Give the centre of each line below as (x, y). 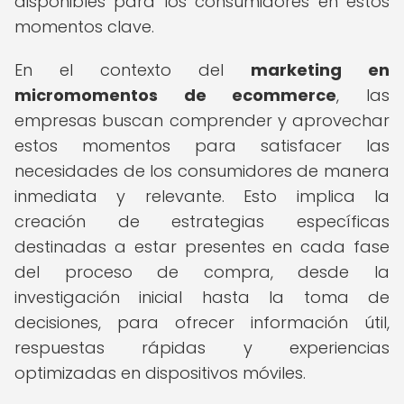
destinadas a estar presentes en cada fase (202, 247)
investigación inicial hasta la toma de (202, 297)
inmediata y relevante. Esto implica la (202, 196)
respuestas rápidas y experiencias (202, 348)
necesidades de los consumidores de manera (202, 171)
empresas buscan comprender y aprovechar (202, 120)
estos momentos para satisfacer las (202, 146)
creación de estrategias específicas (202, 221)
